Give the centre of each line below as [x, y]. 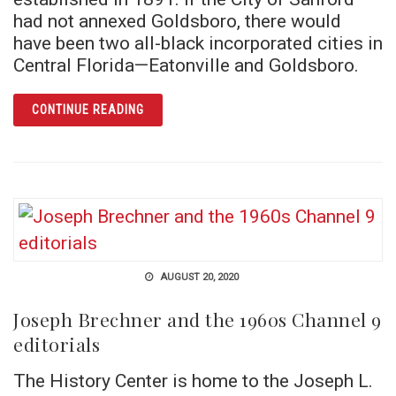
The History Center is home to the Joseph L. [193, 380]
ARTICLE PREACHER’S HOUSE [227, 106]
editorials [57, 343]
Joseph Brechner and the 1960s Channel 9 [198, 319]
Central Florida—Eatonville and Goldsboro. [186, 65]
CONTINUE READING [88, 109]
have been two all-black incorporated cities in [198, 42]
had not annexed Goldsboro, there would [177, 20]
